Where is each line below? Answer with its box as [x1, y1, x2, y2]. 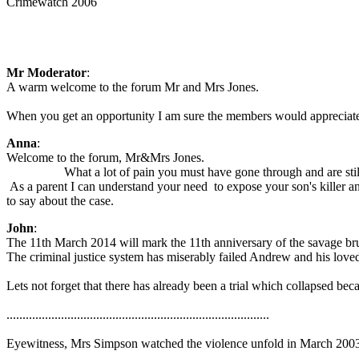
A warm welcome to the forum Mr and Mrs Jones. [6, 80, 259, 94]
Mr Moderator [6, 66, 87, 79]
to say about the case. [6, 194, 114, 208]
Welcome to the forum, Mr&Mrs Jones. [6, 151, 204, 164]
